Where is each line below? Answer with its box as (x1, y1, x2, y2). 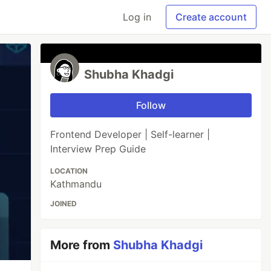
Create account (175, 11, 247, 23)
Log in (123, 11, 151, 23)
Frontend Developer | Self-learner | (50, 128, 211, 140)
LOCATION (50, 166, 88, 175)
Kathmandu (50, 178, 102, 190)
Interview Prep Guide (50, 143, 146, 155)
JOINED (50, 199, 77, 208)
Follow (136, 99, 166, 111)
